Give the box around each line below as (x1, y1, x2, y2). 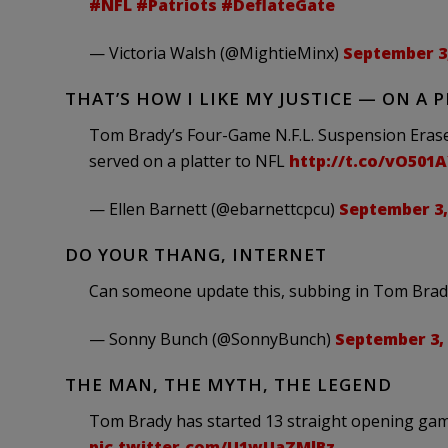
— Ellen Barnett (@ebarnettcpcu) (88, 198, 339, 220)
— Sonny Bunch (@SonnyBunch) (88, 328, 335, 350)
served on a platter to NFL (88, 150, 289, 172)
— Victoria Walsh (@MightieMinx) (88, 42, 343, 64)
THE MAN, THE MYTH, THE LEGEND (64, 373, 392, 396)
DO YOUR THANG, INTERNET (64, 243, 327, 266)
